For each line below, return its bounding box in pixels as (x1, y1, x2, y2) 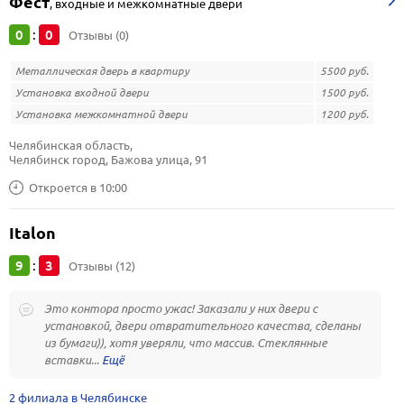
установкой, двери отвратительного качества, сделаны (44, 318, 361, 333)
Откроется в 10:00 (29, 179, 127, 195)
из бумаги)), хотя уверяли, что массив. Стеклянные (44, 335, 327, 350)
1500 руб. (320, 86, 369, 99)
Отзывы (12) (69, 259, 135, 273)
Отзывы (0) (69, 28, 129, 42)
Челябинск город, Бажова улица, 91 (9, 152, 207, 167)
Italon (9, 224, 56, 243)
